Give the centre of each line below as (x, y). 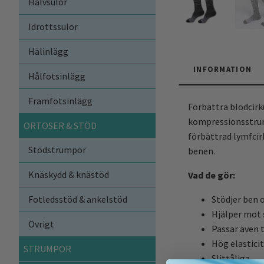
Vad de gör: (212, 175)
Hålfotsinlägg (57, 76)
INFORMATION (223, 69)
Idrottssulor (53, 26)
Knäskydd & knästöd (69, 174)
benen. (202, 151)
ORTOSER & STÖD (60, 125)
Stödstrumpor (57, 149)
